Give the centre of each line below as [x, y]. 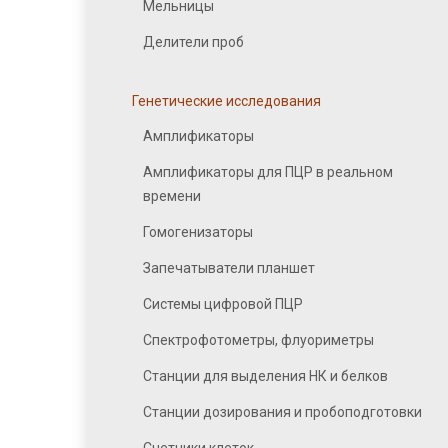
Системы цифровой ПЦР [223, 304]
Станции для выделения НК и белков [265, 376]
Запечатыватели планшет [229, 268]
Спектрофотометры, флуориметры [258, 340]
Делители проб [193, 42]
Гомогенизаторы [198, 232]
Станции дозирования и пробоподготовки [282, 412]
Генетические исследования [226, 101]
